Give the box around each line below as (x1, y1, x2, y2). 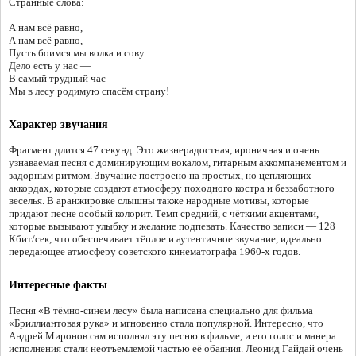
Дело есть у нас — (9, 60, 91, 72)
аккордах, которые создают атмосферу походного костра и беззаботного (9, 182, 335, 195)
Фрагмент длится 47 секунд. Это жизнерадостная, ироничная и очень (9, 144, 319, 157)
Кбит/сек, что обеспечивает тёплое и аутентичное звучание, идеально (9, 233, 322, 246)
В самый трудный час (9, 72, 106, 85)
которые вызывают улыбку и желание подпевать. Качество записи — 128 (9, 220, 335, 233)
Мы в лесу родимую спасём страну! (9, 85, 169, 98)
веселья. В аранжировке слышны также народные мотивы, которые (9, 195, 309, 207)
